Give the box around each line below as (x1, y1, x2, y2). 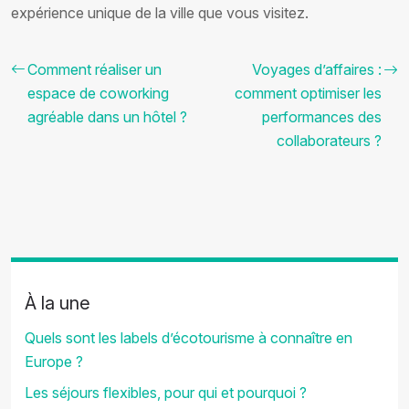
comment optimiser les (235, 84, 382, 102)
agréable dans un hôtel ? (27, 108, 187, 126)
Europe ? (25, 352, 83, 371)
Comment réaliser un (27, 60, 162, 79)
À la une (25, 292, 90, 314)
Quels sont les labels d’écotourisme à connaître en (25, 329, 352, 347)
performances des (262, 108, 382, 126)
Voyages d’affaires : (252, 60, 382, 79)
